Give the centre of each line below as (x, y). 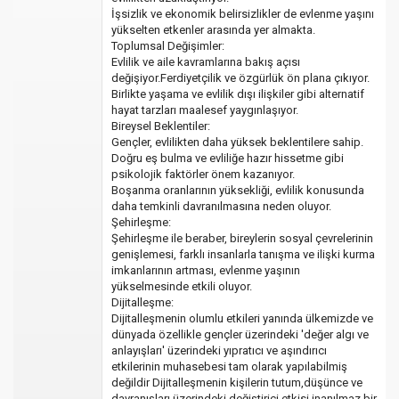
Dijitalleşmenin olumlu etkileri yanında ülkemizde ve (242, 319)
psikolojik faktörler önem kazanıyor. (203, 175)
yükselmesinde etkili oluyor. (182, 287)
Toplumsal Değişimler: (168, 46)
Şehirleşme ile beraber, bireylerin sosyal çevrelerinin (242, 239)
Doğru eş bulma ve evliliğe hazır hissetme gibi (228, 159)
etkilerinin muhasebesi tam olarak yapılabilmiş (229, 367)
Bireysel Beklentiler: (161, 126)
